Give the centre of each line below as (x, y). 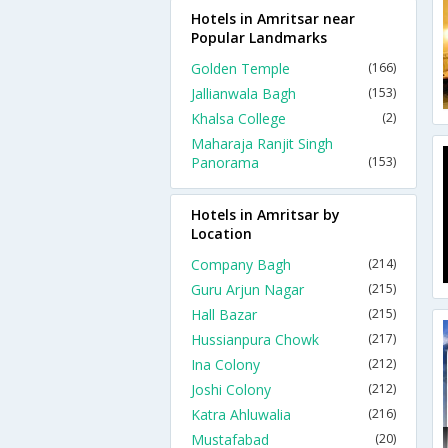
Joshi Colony (231, 389)
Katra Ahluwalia (241, 414)
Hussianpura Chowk (255, 339)
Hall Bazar (224, 314)
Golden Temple (240, 68)
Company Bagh (241, 264)
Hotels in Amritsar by (265, 214)
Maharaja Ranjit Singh (262, 143)
